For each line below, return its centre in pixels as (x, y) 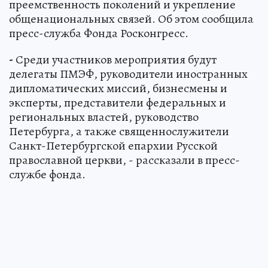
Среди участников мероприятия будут (115, 59)
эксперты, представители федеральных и (118, 102)
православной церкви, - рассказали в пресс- (124, 160)
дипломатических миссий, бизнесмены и (118, 88)
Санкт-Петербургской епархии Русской (113, 145)
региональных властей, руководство (104, 117)
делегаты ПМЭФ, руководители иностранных (128, 74)
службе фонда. (47, 174)
